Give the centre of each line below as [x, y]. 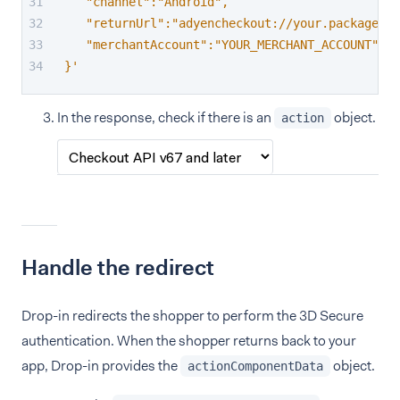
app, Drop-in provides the [101, 366]
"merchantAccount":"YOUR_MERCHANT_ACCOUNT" [221, 45]
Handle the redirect [118, 268]
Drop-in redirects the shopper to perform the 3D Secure [192, 316]
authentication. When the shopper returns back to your [189, 341]
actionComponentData [255, 366]
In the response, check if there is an [166, 117]
